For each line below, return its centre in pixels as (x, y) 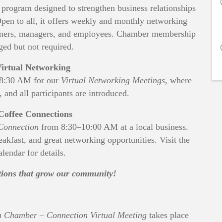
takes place (167, 215)
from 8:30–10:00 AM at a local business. (114, 127)
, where (178, 80)
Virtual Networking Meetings (113, 80)
